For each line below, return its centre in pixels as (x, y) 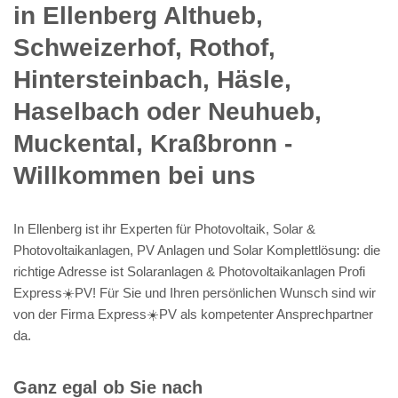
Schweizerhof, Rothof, (144, 47)
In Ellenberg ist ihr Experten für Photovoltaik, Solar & (164, 228)
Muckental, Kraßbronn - (153, 143)
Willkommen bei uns (135, 175)
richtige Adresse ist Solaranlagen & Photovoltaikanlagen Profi (189, 271)
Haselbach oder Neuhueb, (167, 111)
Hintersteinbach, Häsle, (152, 79)
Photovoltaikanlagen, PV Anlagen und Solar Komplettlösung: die (197, 250)
